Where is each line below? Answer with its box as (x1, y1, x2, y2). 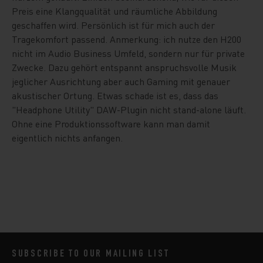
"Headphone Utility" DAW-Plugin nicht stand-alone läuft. (12, 103, 246, 116)
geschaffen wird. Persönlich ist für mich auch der (12, 18, 215, 31)
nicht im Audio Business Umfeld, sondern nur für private (12, 46, 245, 59)
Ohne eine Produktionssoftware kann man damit (12, 117, 210, 130)
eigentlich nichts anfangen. (12, 131, 123, 144)
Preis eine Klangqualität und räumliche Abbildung (12, 4, 217, 17)
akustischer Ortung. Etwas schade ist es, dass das (12, 89, 218, 102)
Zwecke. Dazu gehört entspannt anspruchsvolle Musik (12, 60, 237, 73)
